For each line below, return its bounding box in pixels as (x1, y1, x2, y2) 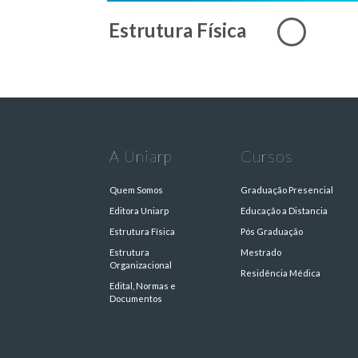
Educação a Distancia (241, 205, 328, 216)
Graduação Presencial (241, 184, 334, 195)
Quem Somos (109, 184, 163, 195)
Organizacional (109, 259, 172, 270)
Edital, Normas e (109, 280, 176, 291)
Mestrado (241, 246, 282, 257)
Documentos (109, 292, 162, 304)
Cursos (241, 146, 294, 165)
